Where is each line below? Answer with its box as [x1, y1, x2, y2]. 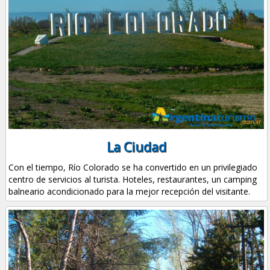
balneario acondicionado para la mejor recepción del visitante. [8, 186, 251, 198]
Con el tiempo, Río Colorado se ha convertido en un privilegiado [8, 162, 258, 174]
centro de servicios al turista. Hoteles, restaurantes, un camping [8, 174, 257, 186]
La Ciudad [106, 139, 166, 156]
